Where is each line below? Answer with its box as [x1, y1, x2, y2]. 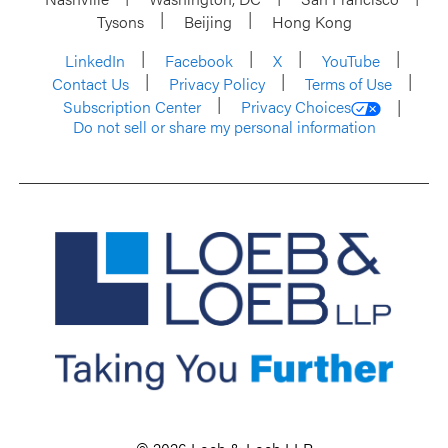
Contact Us [52, 72, 129, 95]
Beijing [183, 10, 232, 33]
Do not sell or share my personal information [72, 115, 376, 138]
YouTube [321, 49, 380, 72]
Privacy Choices [241, 95, 351, 118]
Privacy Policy [169, 72, 265, 95]
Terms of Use [305, 72, 392, 95]
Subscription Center [63, 95, 201, 118]
